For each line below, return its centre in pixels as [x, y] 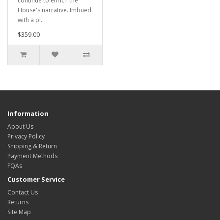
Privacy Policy [26, 136]
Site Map [19, 212]
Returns [18, 202]
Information [28, 113]
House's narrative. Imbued [55, 10]
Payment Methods [32, 156]
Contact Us [23, 192]
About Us [20, 126]
